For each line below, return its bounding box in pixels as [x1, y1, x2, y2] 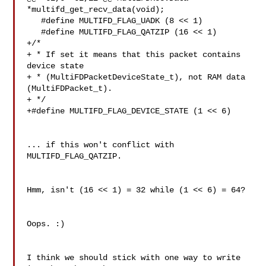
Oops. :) [27, 219, 65, 229]
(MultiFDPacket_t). [27, 84, 113, 93]
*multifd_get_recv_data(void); [27, 5, 165, 14]
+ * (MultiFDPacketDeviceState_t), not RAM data [27, 72, 246, 82]
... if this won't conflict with [27, 140, 175, 150]
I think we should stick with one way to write [27, 253, 241, 262]
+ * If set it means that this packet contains [27, 50, 241, 59]
